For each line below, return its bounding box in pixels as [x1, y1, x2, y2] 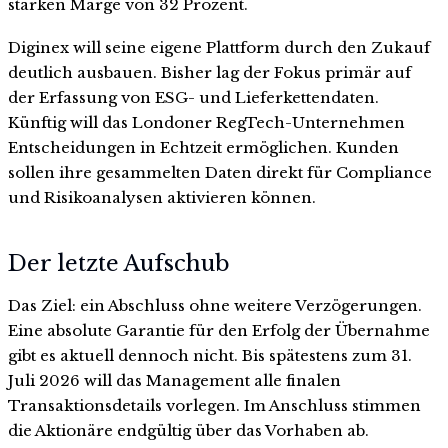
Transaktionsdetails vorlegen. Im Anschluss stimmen [8, 395, 421, 415]
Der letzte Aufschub [8, 249, 230, 277]
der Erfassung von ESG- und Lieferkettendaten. [8, 88, 379, 108]
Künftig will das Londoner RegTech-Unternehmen [8, 113, 405, 133]
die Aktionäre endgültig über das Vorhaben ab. [8, 420, 369, 440]
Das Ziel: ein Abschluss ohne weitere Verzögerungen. [8, 295, 422, 315]
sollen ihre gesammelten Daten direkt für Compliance [8, 163, 432, 183]
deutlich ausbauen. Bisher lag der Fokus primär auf [8, 63, 411, 83]
